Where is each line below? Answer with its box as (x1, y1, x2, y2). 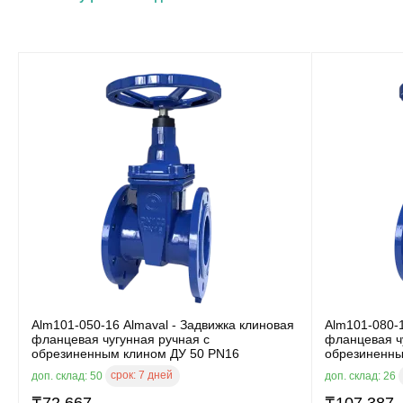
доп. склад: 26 (325, 369, 399, 382)
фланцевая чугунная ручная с (31, 331, 210, 346)
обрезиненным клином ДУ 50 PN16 (31, 345, 239, 361)
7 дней (139, 368, 173, 381)
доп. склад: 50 (31, 369, 105, 382)
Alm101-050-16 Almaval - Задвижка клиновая (31, 317, 294, 332)
